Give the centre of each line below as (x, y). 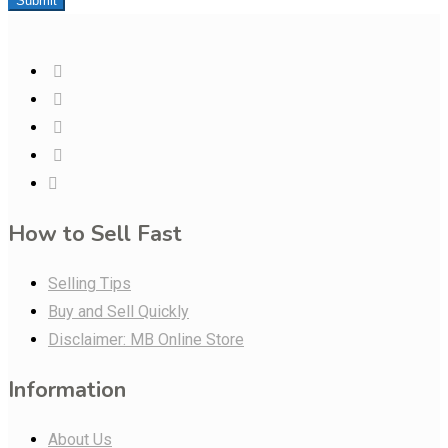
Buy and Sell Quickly (118, 311)
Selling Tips (89, 283)
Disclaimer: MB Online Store (146, 339)
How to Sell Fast (95, 233)
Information (67, 389)
